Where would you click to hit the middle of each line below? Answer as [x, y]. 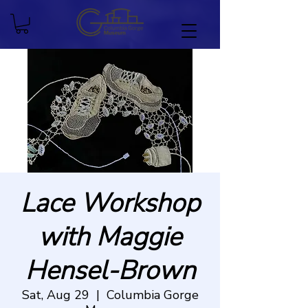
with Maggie [110, 236]
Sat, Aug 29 [55, 295]
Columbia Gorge [152, 295]
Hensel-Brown [110, 270]
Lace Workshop [110, 203]
